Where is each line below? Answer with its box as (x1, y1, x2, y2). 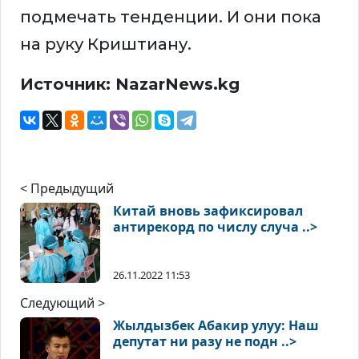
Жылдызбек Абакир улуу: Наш (113, 317, 319, 335)
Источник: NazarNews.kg (20, 75, 244, 95)
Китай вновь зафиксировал (113, 202, 303, 220)
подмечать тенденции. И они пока (20, 7, 321, 27)
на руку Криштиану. (20, 34, 192, 54)
